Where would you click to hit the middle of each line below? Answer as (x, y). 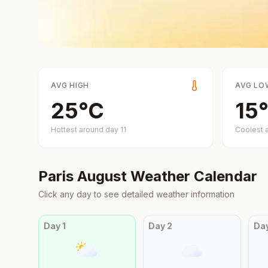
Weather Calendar (192, 176)
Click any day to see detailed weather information (136, 194)
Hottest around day (86, 130)
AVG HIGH (70, 85)
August (102, 176)
